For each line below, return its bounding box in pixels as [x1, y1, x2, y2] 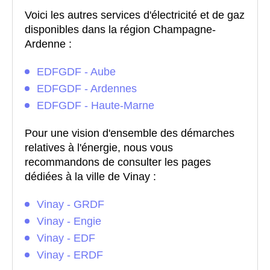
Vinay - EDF [37, 232, 95, 245]
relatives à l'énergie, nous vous [25, 142, 173, 154]
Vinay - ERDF [37, 249, 103, 262]
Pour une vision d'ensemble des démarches [25, 127, 234, 140]
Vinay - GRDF [37, 198, 104, 211]
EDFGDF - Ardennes [37, 83, 137, 95]
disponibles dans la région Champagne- [25, 24, 216, 36]
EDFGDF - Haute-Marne [37, 99, 154, 112]
